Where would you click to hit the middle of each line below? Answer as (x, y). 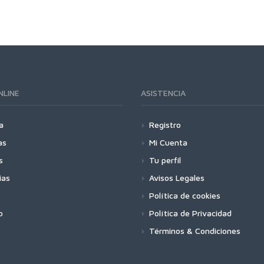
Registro (165, 125)
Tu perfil (165, 160)
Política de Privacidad (190, 213)
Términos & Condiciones (195, 231)
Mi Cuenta (168, 142)
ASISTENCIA (163, 93)
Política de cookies (185, 195)
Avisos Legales (177, 178)
